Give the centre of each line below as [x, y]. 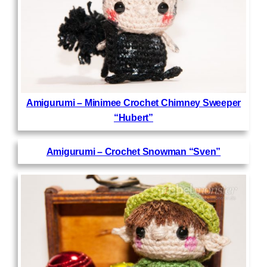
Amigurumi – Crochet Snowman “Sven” [133, 151]
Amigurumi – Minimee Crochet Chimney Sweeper [133, 103]
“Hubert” [133, 118]
